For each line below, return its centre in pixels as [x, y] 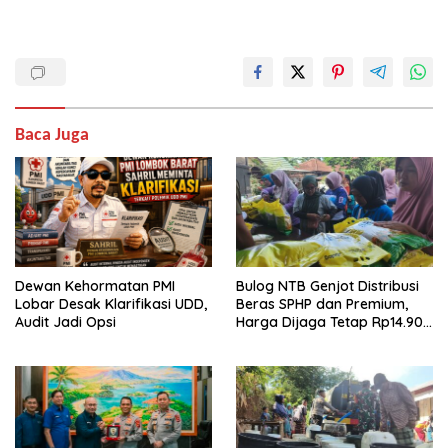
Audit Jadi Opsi [65, 322]
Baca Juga [52, 135]
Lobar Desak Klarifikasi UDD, [111, 304]
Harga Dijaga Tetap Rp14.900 [334, 322]
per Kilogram [280, 340]
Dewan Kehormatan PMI [95, 286]
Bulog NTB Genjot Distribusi [327, 286]
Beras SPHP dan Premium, [322, 304]
